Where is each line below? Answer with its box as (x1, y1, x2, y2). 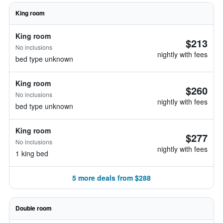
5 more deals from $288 (72, 173, 151, 183)
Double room (15, 204, 52, 213)
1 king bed (15, 148, 48, 158)
